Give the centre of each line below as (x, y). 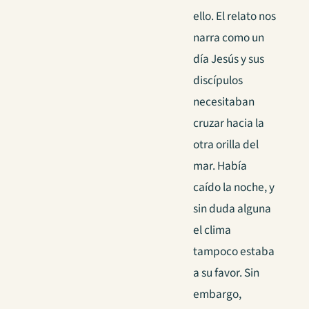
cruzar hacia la (229, 123)
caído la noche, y (234, 188)
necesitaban (224, 102)
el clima (212, 230)
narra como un (229, 38)
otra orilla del (226, 145)
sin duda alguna (232, 209)
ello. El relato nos (235, 17)
